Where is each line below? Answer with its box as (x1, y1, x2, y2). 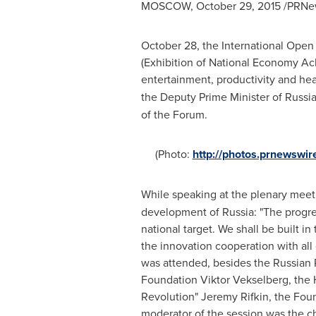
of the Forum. (140, 107, 207, 122)
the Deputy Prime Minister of (140, 89, 285, 104)
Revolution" (140, 288, 201, 304)
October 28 (140, 37, 197, 53)
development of (140, 204, 222, 219)
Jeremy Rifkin (200, 288, 269, 304)
